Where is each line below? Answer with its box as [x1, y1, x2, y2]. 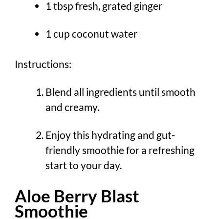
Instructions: [15, 58, 71, 70]
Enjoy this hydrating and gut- [45, 129, 175, 141]
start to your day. [45, 159, 122, 172]
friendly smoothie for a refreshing [45, 144, 195, 156]
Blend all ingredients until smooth [45, 86, 196, 98]
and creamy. [45, 101, 99, 113]
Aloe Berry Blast [15, 185, 139, 206]
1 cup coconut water [45, 27, 137, 40]
